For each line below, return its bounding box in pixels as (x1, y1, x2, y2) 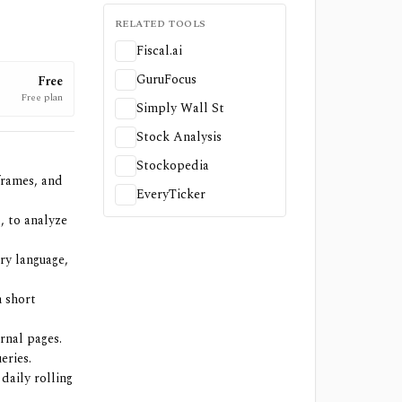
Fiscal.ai (135, 41, 182, 60)
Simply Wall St (135, 99, 224, 118)
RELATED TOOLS (114, 16, 206, 31)
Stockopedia (135, 156, 209, 175)
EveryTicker (135, 185, 205, 204)
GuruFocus (135, 70, 197, 89)
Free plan (20, 90, 63, 105)
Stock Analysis (135, 127, 222, 146)
